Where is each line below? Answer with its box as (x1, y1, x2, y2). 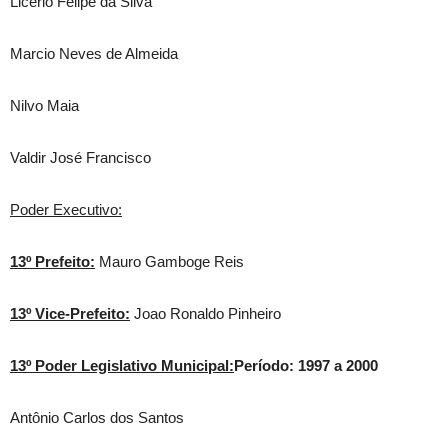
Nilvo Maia (10, 97, 79, 114)
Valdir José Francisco (10, 149, 151, 166)
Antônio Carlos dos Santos (10, 409, 184, 426)
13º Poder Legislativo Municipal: (10, 357, 234, 374)
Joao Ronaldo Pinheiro (130, 305, 281, 322)
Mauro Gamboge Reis (95, 253, 244, 270)
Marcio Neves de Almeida (10, 45, 178, 62)
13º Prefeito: (10, 253, 95, 270)
